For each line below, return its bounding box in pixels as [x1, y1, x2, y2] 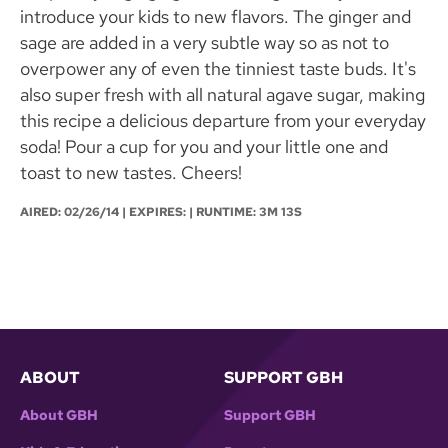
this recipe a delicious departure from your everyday [20, 109, 426, 133]
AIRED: [20, 204, 64, 221]
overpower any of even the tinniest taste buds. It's [20, 57, 416, 81]
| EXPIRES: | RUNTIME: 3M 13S [119, 204, 302, 221]
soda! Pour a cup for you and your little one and [20, 135, 388, 159]
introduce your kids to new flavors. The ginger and [20, 5, 411, 29]
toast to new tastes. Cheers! [20, 161, 242, 185]
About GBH [20, 406, 98, 425]
